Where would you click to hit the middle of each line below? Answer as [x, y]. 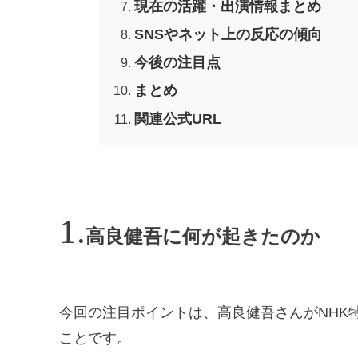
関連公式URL [178, 119]
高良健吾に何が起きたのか [203, 237]
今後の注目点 [178, 63]
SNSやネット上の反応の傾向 [229, 34]
